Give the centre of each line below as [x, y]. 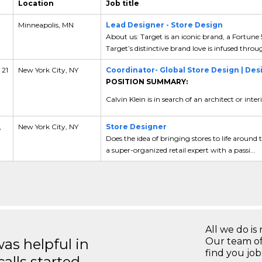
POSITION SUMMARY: [146, 81]
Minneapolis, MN [46, 25]
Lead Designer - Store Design [164, 25]
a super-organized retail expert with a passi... [180, 150]
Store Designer [136, 126]
